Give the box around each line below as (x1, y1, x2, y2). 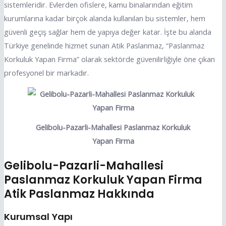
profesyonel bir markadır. (4, 68, 89, 78)
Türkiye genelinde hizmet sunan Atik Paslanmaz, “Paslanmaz (4, 40, 204, 51)
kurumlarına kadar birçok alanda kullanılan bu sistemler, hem (4, 13, 205, 24)
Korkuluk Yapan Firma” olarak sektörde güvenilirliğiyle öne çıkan (4, 54, 215, 65)
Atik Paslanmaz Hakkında (4, 186, 154, 202)
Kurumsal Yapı (4, 210, 73, 223)
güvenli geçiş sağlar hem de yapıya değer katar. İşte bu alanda (4, 27, 211, 37)
